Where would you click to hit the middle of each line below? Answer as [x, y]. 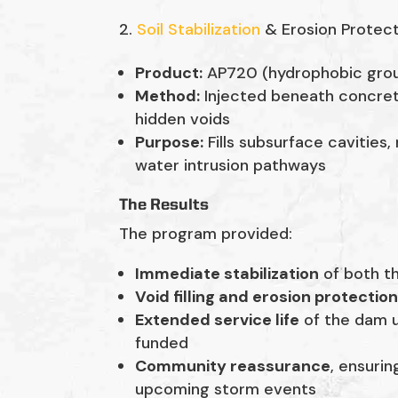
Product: [169, 73]
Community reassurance [233, 366]
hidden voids [183, 119]
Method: [168, 96]
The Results [164, 206]
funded [162, 343]
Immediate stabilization [227, 274]
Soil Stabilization [201, 30]
